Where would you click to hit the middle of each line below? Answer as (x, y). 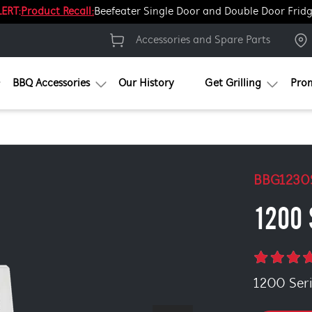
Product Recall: (57, 12)
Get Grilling (233, 83)
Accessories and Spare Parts (203, 40)
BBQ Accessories (51, 83)
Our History (146, 83)
